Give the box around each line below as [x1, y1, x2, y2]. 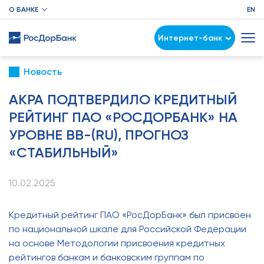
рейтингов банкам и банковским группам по [9, 252, 204, 263]
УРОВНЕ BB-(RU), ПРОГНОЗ [9, 126, 189, 143]
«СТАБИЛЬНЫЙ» [9, 144, 118, 161]
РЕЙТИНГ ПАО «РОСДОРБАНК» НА [9, 108, 237, 126]
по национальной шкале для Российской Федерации [9, 223, 246, 235]
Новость [24, 66, 62, 77]
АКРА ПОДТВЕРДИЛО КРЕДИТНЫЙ [9, 91, 237, 108]
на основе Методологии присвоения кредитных [9, 237, 225, 249]
